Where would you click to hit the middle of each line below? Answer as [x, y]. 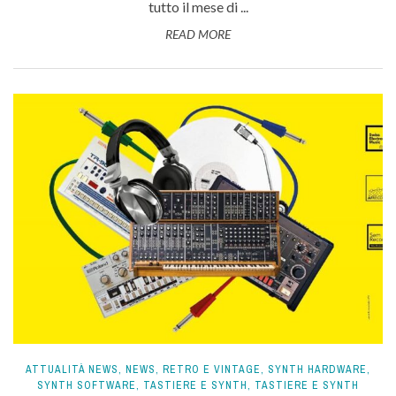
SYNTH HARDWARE [317, 370]
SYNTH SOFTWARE [87, 386]
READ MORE [198, 34]
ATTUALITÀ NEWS [72, 370]
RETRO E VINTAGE [212, 370]
